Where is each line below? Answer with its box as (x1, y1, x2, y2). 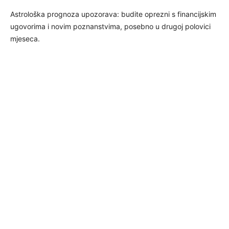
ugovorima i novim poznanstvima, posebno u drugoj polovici (10, 21, 211, 31)
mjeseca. (10, 34, 40, 43)
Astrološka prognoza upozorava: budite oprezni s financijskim (10, 9, 216, 18)
